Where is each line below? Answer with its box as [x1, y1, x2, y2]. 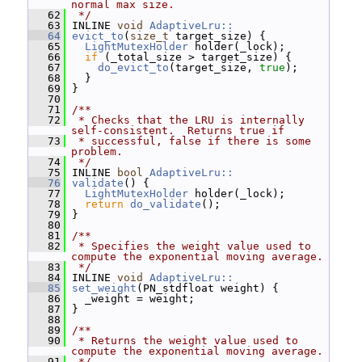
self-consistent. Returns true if [71, 124, 284, 137]
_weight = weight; [65, 293, 195, 305]
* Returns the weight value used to [72, 335, 298, 347]
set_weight [72, 282, 137, 294]
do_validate [130, 198, 201, 210]
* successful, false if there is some [72, 135, 311, 147]
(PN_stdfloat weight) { [137, 282, 279, 294]
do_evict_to [98, 61, 169, 74]
